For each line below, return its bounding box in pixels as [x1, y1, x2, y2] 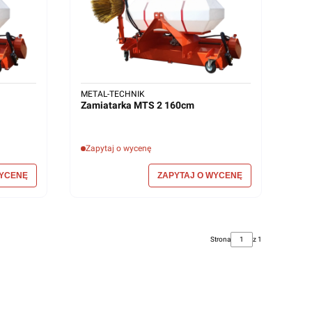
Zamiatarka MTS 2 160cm [164, 100, 194, 111]
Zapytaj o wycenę [86, 143, 151, 154]
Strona [210, 235, 231, 244]
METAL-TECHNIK [81, 89, 145, 100]
